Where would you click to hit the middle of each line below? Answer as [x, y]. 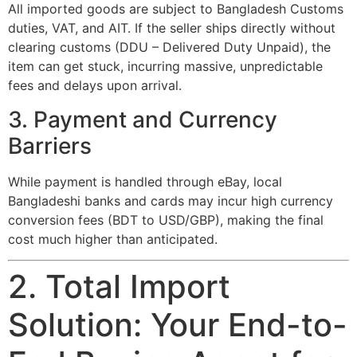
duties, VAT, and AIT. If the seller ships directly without [172, 28]
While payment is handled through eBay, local [145, 181]
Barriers [50, 145]
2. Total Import [119, 287]
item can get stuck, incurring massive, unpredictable [165, 67]
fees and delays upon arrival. [95, 86]
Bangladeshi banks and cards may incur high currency [171, 200]
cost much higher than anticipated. [113, 239]
